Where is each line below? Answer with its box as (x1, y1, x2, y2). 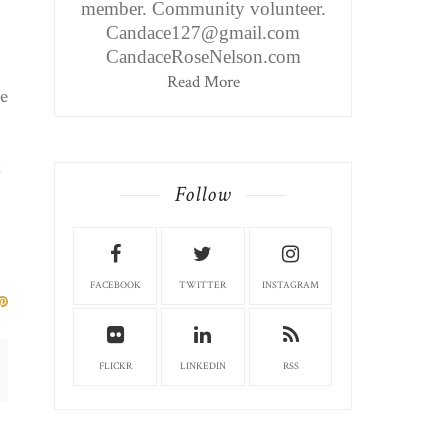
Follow (175, 180, 232, 210)
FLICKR (98, 360, 132, 374)
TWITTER (179, 279, 227, 293)
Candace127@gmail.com (106, 22, 301, 44)
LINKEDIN (179, 360, 226, 374)
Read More (166, 71, 240, 94)
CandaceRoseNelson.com (105, 46, 301, 68)
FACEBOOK (89, 279, 141, 293)
